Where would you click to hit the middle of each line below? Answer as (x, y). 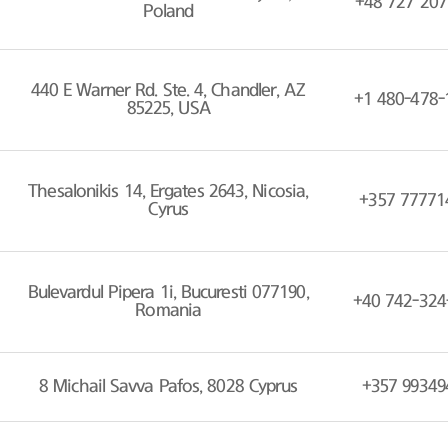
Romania (168, 310)
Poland (168, 11)
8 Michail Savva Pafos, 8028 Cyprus (168, 386)
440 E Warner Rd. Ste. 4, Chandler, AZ (168, 90)
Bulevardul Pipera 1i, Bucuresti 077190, (168, 292)
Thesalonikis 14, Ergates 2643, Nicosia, (168, 191)
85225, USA (168, 108)
